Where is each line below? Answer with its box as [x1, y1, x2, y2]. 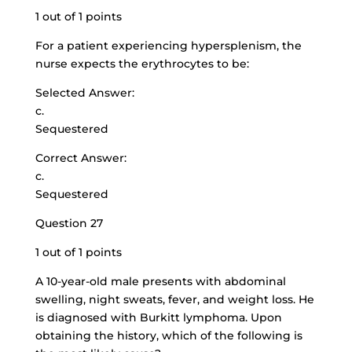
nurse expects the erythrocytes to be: [35, 57, 249, 71]
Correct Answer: [35, 151, 126, 165]
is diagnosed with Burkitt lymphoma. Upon [35, 310, 282, 324]
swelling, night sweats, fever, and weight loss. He [35, 292, 314, 306]
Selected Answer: [35, 86, 134, 100]
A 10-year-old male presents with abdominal [35, 274, 286, 288]
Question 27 [35, 216, 103, 230]
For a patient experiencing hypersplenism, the [35, 38, 302, 53]
